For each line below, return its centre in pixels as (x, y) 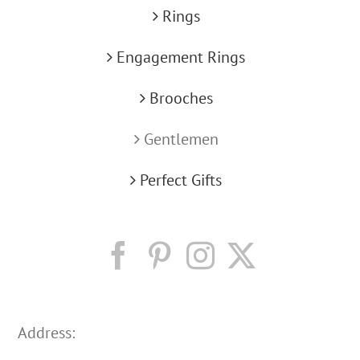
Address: (47, 333)
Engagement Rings (181, 57)
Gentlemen (181, 139)
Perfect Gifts (181, 180)
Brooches (181, 98)
